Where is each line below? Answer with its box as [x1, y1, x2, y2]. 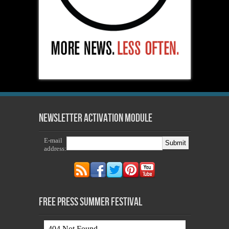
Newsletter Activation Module [38, 111, 152, 125]
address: [43, 144, 66, 152]
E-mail [43, 136, 62, 144]
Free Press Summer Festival [38, 195, 142, 209]
